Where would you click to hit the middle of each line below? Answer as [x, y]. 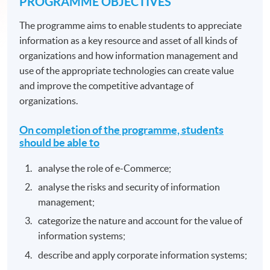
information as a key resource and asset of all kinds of [129, 40]
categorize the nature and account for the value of [140, 221]
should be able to [60, 142]
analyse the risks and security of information [129, 187]
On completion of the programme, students [122, 130]
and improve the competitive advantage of [107, 85]
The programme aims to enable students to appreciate [131, 25]
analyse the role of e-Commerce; [105, 168]
